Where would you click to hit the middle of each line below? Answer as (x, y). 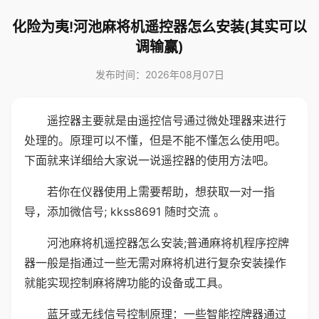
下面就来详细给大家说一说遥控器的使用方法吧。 (150, 160)
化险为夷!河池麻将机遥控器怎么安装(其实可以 (159, 27)
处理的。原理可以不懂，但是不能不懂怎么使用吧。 (155, 140)
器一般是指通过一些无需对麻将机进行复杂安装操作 (155, 263)
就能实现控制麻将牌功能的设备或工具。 (127, 283)
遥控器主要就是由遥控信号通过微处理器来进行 (167, 120)
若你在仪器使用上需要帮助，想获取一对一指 (161, 192)
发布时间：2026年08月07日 (159, 74)
